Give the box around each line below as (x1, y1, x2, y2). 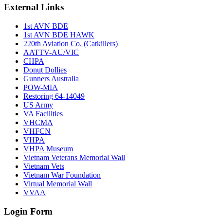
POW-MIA (23, 83, 58, 91)
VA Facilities (23, 109, 63, 118)
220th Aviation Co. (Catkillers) (23, 39, 118, 48)
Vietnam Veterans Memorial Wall (23, 153, 125, 162)
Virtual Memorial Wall (23, 179, 92, 188)
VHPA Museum (23, 144, 73, 153)
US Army (23, 100, 53, 109)
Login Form (4, 206, 53, 217)
